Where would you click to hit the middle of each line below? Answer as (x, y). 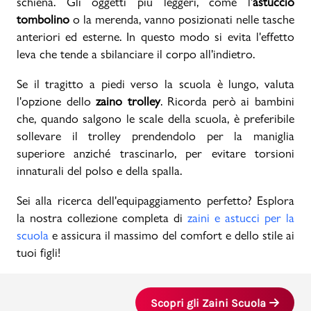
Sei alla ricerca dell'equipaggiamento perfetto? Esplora (155, 200)
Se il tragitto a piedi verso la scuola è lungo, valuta (155, 84)
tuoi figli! (39, 252)
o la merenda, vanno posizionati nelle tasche (182, 19)
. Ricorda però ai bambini (227, 101)
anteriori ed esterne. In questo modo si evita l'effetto (155, 36)
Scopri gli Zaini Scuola (208, 303)
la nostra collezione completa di (102, 218)
